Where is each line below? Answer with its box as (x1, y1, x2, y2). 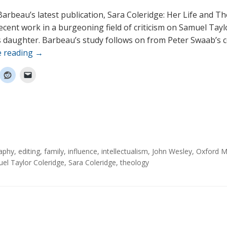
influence (68, 146, 97, 156)
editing (18, 146, 40, 156)
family (44, 146, 64, 156)
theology (120, 158, 149, 167)
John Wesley (152, 146, 192, 156)
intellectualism (101, 146, 148, 156)
